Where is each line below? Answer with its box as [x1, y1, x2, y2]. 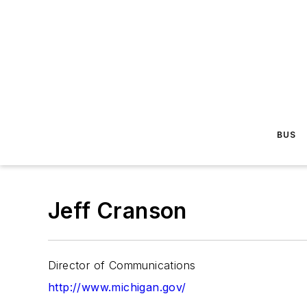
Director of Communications [48, 258, 196, 272]
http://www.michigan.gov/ [48, 280, 186, 294]
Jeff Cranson [48, 197, 187, 224]
